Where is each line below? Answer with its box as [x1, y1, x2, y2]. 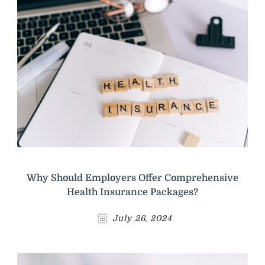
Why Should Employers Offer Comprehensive [27, 172, 238, 183]
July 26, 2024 [112, 213, 172, 223]
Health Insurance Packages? [67, 186, 198, 198]
